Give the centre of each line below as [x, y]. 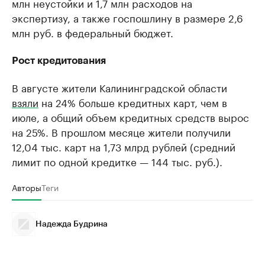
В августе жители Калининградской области [119, 87]
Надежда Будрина [72, 224]
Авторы [27, 187]
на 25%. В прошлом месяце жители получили [121, 131]
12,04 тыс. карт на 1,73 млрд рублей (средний [124, 146]
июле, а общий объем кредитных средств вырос [130, 117]
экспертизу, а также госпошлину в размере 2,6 [127, 17]
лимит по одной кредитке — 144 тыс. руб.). [117, 161]
